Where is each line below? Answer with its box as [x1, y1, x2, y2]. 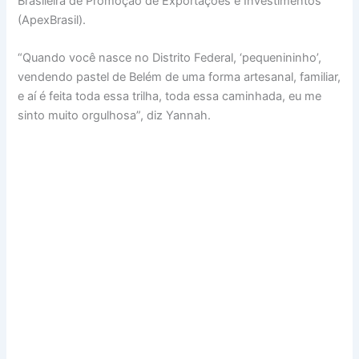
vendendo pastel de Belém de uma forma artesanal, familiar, [18, 69, 341, 84]
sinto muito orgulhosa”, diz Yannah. [18, 107, 212, 123]
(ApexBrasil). [18, 12, 87, 27]
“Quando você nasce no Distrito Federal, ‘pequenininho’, [18, 50, 322, 65]
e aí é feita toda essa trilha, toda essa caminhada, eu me [18, 88, 322, 103]
